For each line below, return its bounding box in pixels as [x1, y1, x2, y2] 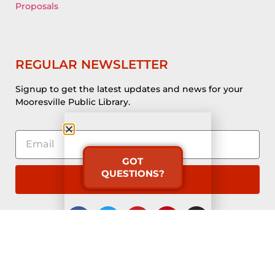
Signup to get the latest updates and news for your [15, 83, 243, 95]
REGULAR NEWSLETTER [15, 57, 168, 72]
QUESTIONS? [101, 168, 165, 179]
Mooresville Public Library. [15, 96, 130, 108]
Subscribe [112, 173, 163, 185]
